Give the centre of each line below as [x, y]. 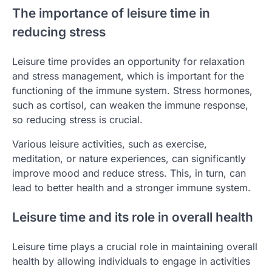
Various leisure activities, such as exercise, [110, 144]
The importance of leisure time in [111, 13]
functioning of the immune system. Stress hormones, [132, 91]
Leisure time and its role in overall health [133, 217]
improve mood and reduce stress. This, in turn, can [129, 173]
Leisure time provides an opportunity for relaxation [128, 62]
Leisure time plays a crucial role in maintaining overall [135, 246]
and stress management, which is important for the [128, 76]
